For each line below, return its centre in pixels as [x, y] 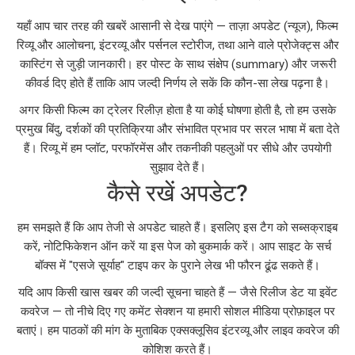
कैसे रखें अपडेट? [177, 193]
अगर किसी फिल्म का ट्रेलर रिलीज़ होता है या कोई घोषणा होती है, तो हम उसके [177, 110]
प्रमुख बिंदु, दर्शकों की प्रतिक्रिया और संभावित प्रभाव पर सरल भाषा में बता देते [177, 129]
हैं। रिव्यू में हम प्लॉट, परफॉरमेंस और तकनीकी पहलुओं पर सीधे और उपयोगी [177, 148]
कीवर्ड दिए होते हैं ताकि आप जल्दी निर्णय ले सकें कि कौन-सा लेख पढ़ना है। [177, 83]
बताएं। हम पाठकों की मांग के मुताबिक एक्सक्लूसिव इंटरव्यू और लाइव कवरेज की [177, 330]
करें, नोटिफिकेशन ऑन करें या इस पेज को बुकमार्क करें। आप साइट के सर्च [177, 246]
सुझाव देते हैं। [177, 167]
